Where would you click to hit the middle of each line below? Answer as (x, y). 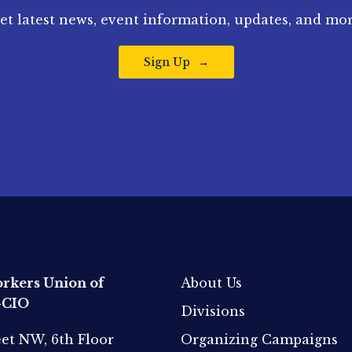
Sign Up (167, 62)
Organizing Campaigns (259, 340)
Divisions (213, 312)
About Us (211, 283)
